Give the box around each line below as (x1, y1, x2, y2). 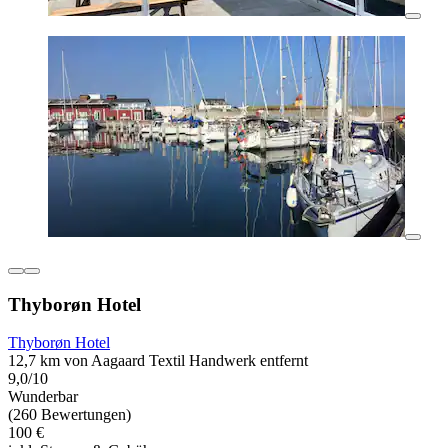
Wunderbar (8, 388, 78, 406)
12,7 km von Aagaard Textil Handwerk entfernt (8, 352, 308, 370)
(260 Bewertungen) (8, 406, 131, 424)
